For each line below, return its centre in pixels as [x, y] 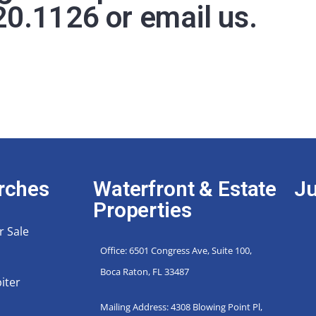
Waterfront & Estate [185, 188]
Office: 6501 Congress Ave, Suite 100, [176, 250]
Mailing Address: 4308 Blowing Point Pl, [181, 306]
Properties [142, 209]
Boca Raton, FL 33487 [144, 271]
